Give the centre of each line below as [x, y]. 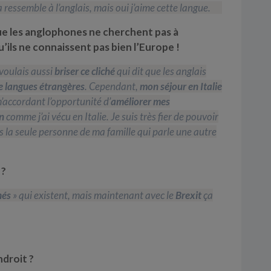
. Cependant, [112, 86]
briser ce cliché [85, 71]
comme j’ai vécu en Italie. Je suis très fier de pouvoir [111, 116]
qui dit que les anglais [161, 71]
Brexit [188, 195]
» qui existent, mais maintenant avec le [93, 195]
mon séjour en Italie [181, 86]
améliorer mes [140, 101]
